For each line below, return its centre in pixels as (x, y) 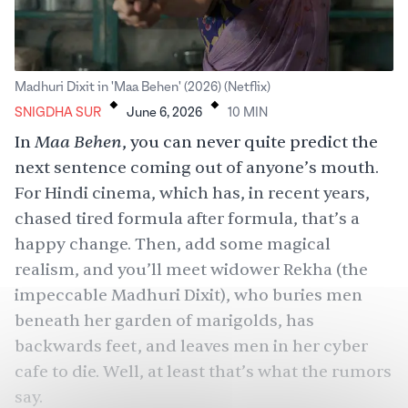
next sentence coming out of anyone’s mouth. (197, 168)
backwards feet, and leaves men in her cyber (191, 347)
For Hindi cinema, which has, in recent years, (192, 194)
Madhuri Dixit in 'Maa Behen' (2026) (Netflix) (143, 87)
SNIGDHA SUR (58, 113)
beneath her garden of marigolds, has (164, 321)
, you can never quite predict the (250, 143)
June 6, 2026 (164, 113)
